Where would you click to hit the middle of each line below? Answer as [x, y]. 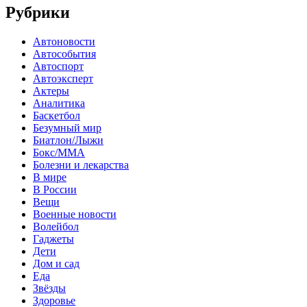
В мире [50, 177]
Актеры [51, 91]
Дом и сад [56, 264]
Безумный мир [67, 128]
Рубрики [38, 13]
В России [55, 190]
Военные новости [75, 214]
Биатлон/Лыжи [68, 140]
